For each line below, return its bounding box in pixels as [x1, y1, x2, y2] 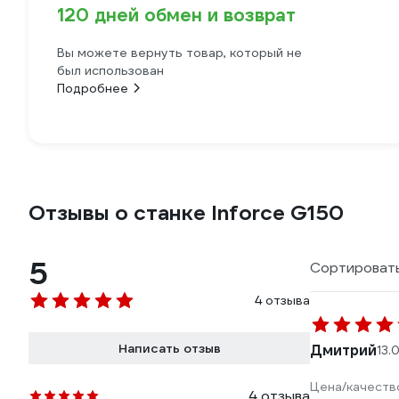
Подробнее [57, 80, 128, 96]
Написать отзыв [118, 340, 221, 356]
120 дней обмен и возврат [57, 4, 296, 27]
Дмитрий [310, 341, 377, 360]
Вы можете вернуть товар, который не [57, 45, 302, 61]
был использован [57, 62, 164, 78]
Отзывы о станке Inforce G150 [28, 199, 344, 226]
